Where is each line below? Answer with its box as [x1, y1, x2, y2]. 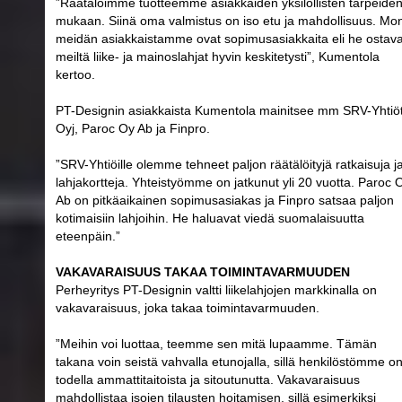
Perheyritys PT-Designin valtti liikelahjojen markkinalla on [56, 282, 377, 297]
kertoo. [56, 66, 95, 82]
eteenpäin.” [56, 228, 120, 243]
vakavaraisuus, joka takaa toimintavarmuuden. [56, 300, 319, 315]
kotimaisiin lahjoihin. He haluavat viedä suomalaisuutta [56, 210, 364, 225]
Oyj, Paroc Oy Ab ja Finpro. [56, 120, 210, 135]
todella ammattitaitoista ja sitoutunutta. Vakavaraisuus [56, 371, 360, 387]
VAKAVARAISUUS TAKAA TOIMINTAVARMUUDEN [56, 264, 350, 279]
